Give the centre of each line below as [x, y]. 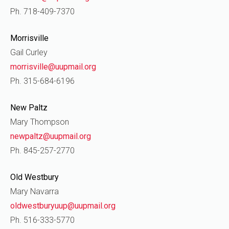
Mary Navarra [35, 191]
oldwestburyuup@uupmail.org [63, 206]
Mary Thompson [40, 122]
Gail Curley [29, 52]
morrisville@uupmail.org [53, 67]
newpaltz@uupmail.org [51, 136]
